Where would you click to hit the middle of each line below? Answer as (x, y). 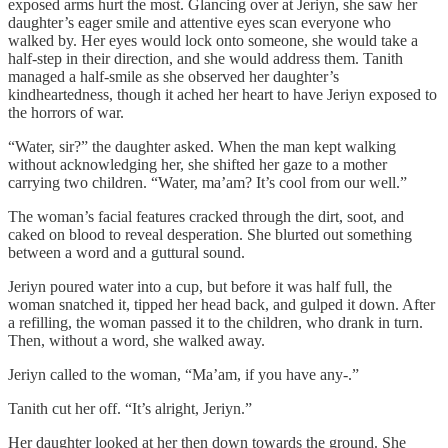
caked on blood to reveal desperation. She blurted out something (210, 235)
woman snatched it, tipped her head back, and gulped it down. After (221, 305)
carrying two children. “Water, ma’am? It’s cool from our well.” (207, 183)
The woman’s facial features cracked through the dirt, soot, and (206, 217)
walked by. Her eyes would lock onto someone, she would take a (213, 41)
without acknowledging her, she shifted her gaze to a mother (197, 165)
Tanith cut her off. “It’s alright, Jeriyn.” (130, 409)
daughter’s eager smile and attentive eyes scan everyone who (199, 23)
